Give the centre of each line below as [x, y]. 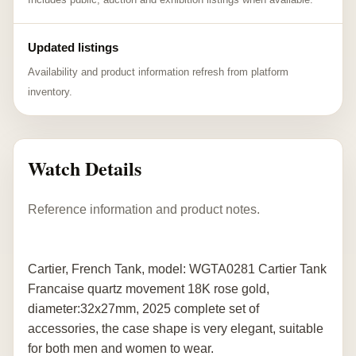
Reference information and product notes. [144, 209]
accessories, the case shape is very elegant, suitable [176, 328]
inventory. [50, 92]
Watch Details [85, 168]
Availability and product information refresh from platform [158, 72]
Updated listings [73, 47]
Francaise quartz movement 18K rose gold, [149, 288]
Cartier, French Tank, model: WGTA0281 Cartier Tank [177, 269]
